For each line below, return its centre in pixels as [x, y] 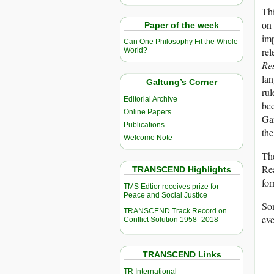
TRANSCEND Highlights [182, 170]
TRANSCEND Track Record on [175, 211]
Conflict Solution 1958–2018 [171, 220]
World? [135, 50]
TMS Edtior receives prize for [171, 187]
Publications [144, 125]
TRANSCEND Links [182, 255]
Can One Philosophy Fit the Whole [181, 42]
